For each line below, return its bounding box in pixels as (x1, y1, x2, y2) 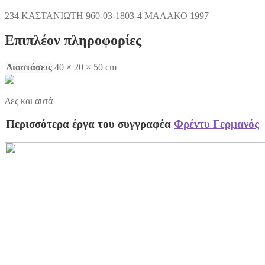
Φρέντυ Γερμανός (174, 118, 259, 131)
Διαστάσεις (7, 62, 52, 73)
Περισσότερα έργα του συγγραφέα (6, 118, 174, 131)
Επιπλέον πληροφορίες (5, 33, 141, 49)
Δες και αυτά (5, 96, 53, 106)
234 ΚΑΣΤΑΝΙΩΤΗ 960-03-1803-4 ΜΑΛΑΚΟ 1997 (5, 10, 209, 21)
